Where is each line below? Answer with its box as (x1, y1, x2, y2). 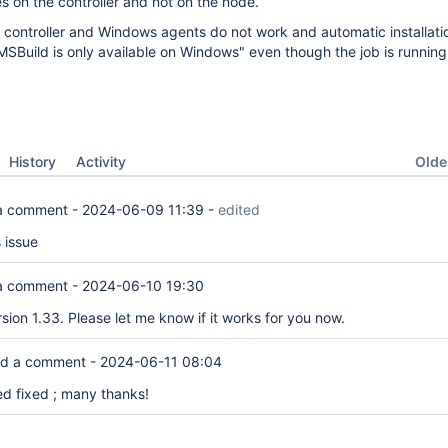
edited (218, 201, 260, 218)
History (9, 153, 56, 170)
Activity (76, 153, 126, 170)
